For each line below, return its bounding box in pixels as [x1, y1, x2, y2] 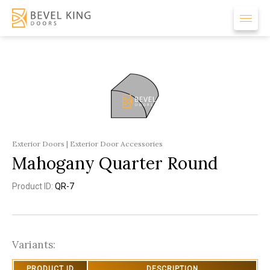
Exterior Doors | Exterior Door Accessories [12, 139, 163, 148]
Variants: [12, 238, 55, 251]
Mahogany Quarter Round [12, 152, 218, 174]
